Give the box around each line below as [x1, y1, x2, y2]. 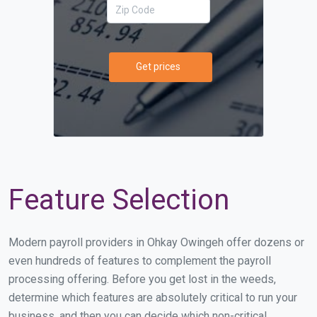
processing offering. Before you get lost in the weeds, [8, 272, 276, 286]
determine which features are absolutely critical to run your [8, 290, 297, 304]
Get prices [136, 61, 180, 73]
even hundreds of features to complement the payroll [8, 253, 271, 267]
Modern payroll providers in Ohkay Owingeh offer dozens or [8, 235, 304, 249]
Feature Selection [8, 183, 229, 217]
